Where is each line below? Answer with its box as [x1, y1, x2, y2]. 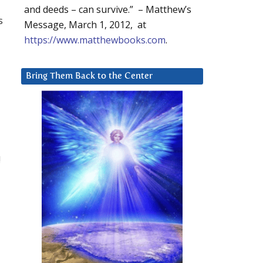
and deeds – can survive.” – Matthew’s [24, 3, 191, 16]
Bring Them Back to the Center [26, 72, 153, 81]
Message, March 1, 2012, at [24, 18, 146, 32]
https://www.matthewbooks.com [24, 33, 166, 47]
